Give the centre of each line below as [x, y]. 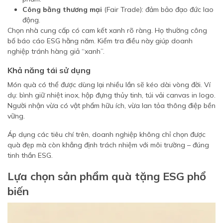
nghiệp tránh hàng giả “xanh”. [56, 51]
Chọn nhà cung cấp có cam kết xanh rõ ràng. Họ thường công [107, 30]
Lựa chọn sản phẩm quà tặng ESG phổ [107, 176]
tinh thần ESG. [30, 155]
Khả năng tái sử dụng [49, 70]
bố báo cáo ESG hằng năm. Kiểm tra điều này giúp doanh [100, 41]
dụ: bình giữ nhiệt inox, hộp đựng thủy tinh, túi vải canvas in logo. [111, 95]
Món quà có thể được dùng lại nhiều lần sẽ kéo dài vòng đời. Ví [109, 85]
